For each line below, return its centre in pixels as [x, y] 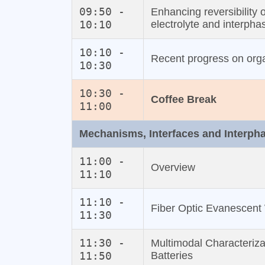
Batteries [172, 256]
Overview [173, 168]
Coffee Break [183, 100]
